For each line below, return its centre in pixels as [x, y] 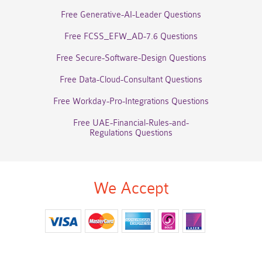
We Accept [131, 188]
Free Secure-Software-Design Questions [131, 58]
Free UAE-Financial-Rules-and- [131, 123]
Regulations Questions [131, 133]
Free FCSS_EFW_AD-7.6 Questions [131, 37]
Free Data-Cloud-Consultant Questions [131, 80]
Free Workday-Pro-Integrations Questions [131, 101]
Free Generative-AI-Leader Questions [131, 15]
